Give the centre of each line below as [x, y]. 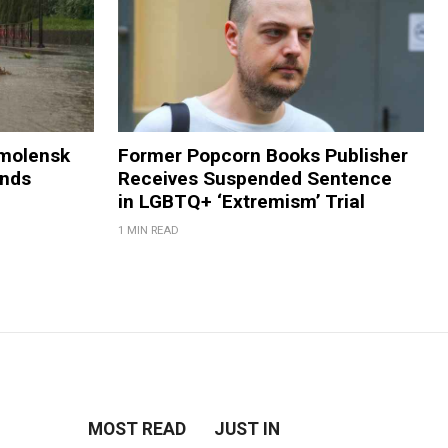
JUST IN [247, 428]
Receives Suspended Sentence [254, 178]
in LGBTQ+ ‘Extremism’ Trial [241, 201]
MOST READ [137, 428]
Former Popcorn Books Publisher [262, 155]
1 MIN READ [148, 230]
